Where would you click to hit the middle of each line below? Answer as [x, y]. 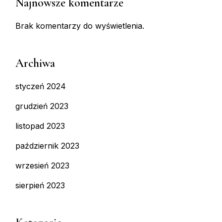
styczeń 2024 [41, 86]
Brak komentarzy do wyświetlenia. [80, 26]
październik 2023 [47, 146]
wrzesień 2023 [42, 166]
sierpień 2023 [40, 186]
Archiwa [35, 63]
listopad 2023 [40, 126]
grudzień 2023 [42, 106]
